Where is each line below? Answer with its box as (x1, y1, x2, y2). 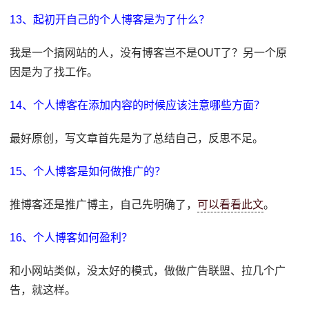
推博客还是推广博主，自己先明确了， (10, 199, 198, 210)
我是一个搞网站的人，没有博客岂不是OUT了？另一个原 (10, 47, 288, 59)
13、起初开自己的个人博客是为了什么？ (10, 14, 210, 26)
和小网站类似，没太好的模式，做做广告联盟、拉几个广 (10, 265, 286, 277)
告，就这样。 (10, 284, 77, 296)
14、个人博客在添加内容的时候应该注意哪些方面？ (10, 99, 266, 111)
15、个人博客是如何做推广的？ (10, 166, 166, 177)
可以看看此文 (197, 199, 264, 210)
